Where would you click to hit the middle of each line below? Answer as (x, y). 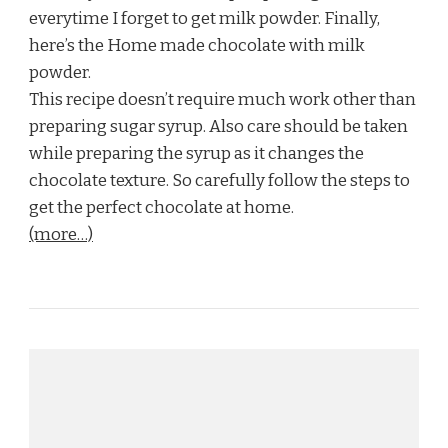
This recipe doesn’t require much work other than (222, 99)
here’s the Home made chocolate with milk (197, 45)
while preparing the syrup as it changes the (196, 153)
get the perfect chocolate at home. (161, 207)
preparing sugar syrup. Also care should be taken (218, 126)
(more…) (61, 234)
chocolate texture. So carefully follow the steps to (219, 180)
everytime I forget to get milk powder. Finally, (204, 18)
